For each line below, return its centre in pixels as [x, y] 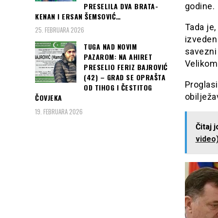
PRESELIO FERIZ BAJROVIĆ [126, 67]
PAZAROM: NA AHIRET [118, 57]
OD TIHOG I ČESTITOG [118, 88]
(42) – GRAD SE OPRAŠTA [125, 77]
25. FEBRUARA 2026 [60, 30]
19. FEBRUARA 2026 [59, 111]
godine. [200, 6]
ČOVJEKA [49, 98]
